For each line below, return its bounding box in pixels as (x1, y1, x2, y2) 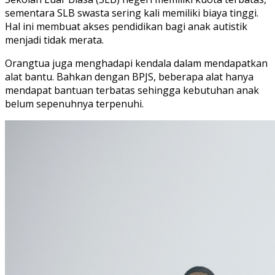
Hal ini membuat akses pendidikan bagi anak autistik (5, 20, 247, 33)
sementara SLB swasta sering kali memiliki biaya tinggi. (5, 6, 258, 20)
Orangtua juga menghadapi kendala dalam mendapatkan (5, 56, 268, 70)
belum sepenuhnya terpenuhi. (5, 97, 144, 110)
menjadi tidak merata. (5, 33, 104, 47)
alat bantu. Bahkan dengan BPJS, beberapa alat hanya (5, 70, 254, 83)
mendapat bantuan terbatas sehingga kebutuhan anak (5, 83, 259, 97)
